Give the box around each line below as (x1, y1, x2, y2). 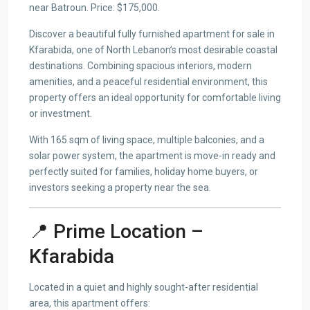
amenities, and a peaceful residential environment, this (29, 75, 268, 87)
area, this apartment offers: (29, 297, 150, 309)
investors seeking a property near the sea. (29, 181, 211, 193)
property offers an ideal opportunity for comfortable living (29, 91, 281, 103)
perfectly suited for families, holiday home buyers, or (29, 165, 258, 177)
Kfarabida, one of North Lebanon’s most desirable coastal (29, 44, 277, 55)
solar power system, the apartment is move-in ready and (29, 149, 275, 161)
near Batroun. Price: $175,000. (29, 1, 160, 13)
